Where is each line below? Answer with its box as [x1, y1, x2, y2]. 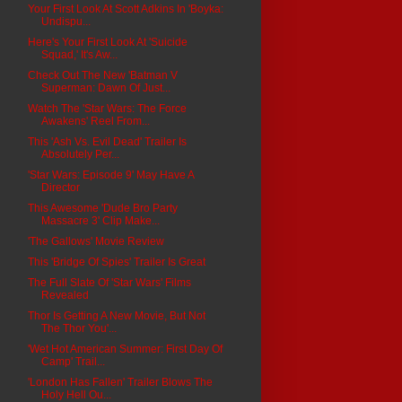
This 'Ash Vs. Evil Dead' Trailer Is [27, 135, 187, 148]
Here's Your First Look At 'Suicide [27, 35, 188, 48]
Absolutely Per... [40, 147, 119, 161]
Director [40, 180, 80, 194]
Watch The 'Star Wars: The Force [27, 101, 187, 115]
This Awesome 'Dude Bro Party [27, 201, 178, 214]
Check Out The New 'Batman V [27, 68, 178, 82]
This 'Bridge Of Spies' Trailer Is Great [27, 255, 205, 268]
